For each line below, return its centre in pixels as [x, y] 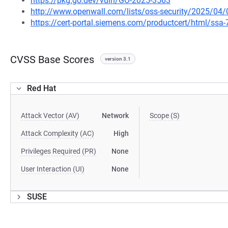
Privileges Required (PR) [59, 151]
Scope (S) [165, 116]
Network [116, 116]
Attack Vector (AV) [50, 116]
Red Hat [41, 88]
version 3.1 [118, 59]
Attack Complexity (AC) [58, 133]
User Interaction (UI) [53, 169]
